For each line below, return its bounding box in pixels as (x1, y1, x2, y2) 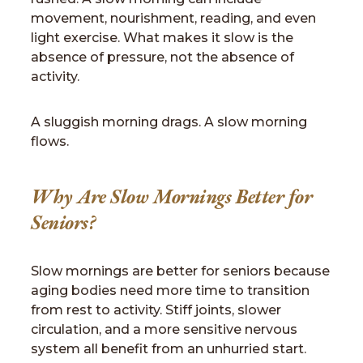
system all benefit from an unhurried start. (31, 341, 306, 357)
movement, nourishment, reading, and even (31, 11, 316, 26)
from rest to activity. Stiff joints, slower (31, 302, 281, 318)
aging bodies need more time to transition (31, 283, 310, 298)
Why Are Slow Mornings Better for (31, 183, 313, 211)
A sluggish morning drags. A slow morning (31, 114, 307, 130)
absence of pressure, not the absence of (31, 49, 294, 65)
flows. (31, 134, 69, 149)
